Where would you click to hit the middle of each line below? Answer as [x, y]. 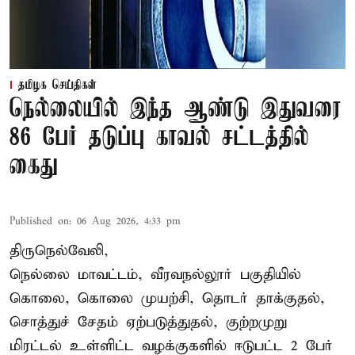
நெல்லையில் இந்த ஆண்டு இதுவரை [176, 110]
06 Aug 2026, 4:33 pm [129, 222]
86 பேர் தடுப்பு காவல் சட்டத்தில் [159, 139]
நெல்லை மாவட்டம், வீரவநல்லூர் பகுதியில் [155, 275]
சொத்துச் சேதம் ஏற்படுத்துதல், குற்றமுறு [148, 323]
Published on [39, 222]
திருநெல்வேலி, [59, 251]
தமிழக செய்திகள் [57, 86]
